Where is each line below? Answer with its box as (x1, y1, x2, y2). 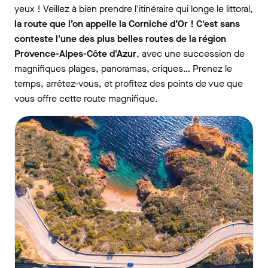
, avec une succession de (136, 47, 245, 60)
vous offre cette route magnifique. (14, 92, 158, 105)
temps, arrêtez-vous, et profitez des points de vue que (14, 77, 243, 90)
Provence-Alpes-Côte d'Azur (14, 47, 136, 60)
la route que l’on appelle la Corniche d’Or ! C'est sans (14, 17, 240, 30)
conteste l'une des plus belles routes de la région (14, 32, 226, 45)
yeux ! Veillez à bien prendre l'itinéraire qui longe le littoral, (14, 2, 253, 15)
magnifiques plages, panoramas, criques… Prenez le (14, 62, 232, 75)
